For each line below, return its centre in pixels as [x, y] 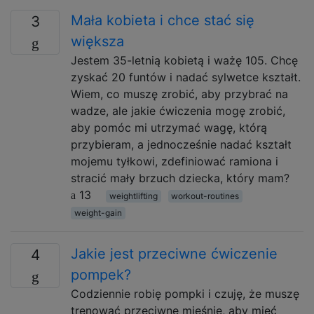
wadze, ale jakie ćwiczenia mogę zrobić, [178, 111]
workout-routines [205, 196]
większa [97, 41]
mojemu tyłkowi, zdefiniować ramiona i [175, 161]
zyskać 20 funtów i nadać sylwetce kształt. [186, 77]
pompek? [101, 275]
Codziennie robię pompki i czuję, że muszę [185, 294]
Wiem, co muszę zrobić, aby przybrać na [179, 94]
